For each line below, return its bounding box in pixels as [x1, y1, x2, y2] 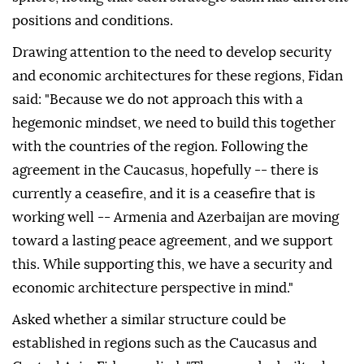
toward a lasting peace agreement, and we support [12, 234, 333, 249]
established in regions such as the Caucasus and [12, 336, 317, 351]
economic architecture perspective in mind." [12, 281, 293, 296]
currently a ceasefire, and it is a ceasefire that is [12, 187, 315, 201]
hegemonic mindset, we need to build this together [12, 116, 336, 131]
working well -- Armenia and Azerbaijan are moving [12, 210, 339, 225]
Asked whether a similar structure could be [12, 313, 286, 327]
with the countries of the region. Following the [12, 140, 308, 154]
